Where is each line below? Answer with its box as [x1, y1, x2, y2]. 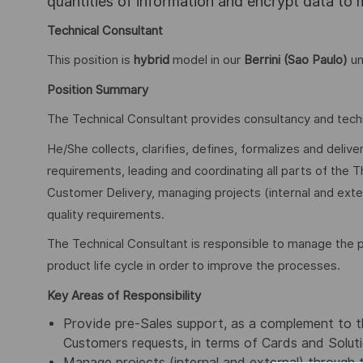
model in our [169, 53, 244, 68]
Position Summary [47, 82, 148, 97]
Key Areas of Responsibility [47, 288, 201, 303]
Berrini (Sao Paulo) [244, 53, 348, 68]
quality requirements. [47, 207, 164, 222]
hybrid [134, 53, 169, 68]
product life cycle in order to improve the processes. [47, 258, 340, 274]
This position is [47, 53, 134, 68]
